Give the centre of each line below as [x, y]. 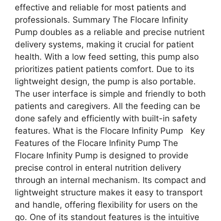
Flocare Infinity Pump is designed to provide [102, 155]
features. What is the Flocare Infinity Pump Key [110, 130]
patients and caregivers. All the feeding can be [108, 106]
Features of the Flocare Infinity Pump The [96, 143]
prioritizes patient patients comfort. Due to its [105, 69]
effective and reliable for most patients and [101, 7]
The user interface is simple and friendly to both [110, 93]
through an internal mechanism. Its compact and [110, 180]
